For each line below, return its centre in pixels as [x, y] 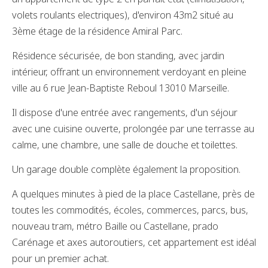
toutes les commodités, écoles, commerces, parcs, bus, [130, 210]
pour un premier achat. [60, 258]
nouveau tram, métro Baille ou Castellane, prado [115, 226]
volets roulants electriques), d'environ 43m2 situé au [123, 15]
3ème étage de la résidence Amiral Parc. [97, 31]
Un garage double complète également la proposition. [126, 169]
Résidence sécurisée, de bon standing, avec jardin [118, 56]
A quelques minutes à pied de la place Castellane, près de [133, 194]
